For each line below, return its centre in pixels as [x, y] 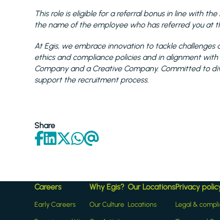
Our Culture [107, 205]
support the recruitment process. [92, 80]
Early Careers [55, 205]
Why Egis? [107, 187]
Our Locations [151, 187]
